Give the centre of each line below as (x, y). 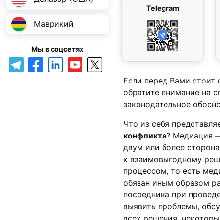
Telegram (163, 8)
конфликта (145, 135)
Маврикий (54, 24)
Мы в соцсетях (57, 49)
